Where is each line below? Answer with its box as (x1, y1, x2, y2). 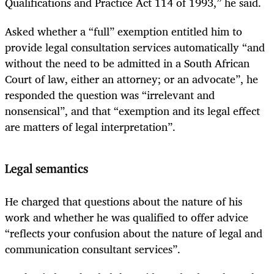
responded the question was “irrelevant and (5, 85, 215, 104)
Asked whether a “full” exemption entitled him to (5, 21, 242, 40)
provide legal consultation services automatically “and (5, 37, 265, 56)
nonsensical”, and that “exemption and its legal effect (5, 101, 260, 120)
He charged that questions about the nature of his (5, 192, 242, 211)
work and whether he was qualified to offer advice (5, 208, 248, 227)
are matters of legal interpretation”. (5, 117, 176, 136)
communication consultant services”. (5, 240, 180, 259)
